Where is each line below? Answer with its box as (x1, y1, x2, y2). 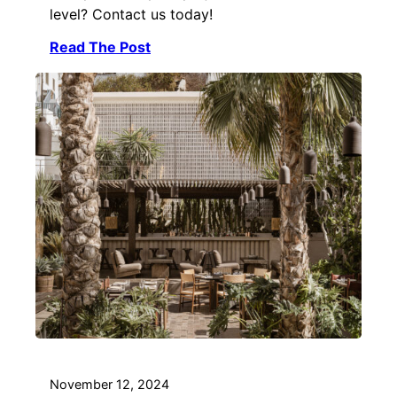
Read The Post (50, 37, 151, 56)
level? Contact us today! (50, 4, 213, 23)
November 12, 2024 (50, 376, 169, 392)
